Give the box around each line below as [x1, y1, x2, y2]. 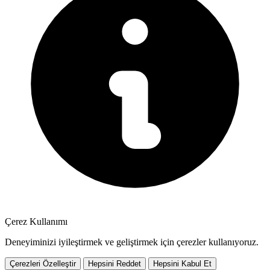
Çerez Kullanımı [5, 216, 67, 227]
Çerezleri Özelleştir [10, 259, 76, 268]
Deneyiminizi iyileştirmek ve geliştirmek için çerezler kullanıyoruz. [5, 236, 259, 247]
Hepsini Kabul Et [153, 259, 212, 268]
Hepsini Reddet [88, 259, 141, 268]
